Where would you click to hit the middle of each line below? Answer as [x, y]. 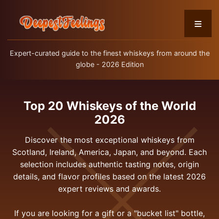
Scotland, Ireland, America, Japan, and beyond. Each [109, 152]
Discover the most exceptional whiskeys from [109, 140]
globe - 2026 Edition [109, 64]
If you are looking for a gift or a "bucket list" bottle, [109, 213]
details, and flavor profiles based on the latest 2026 [109, 176]
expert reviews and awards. [109, 189]
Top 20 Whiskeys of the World [109, 106]
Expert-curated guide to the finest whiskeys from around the [109, 53]
